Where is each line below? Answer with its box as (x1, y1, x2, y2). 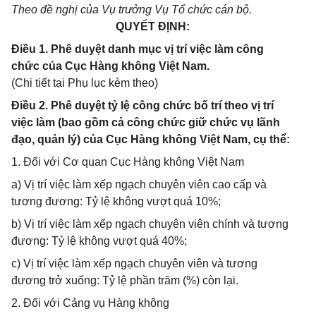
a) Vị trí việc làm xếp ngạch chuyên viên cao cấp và (11, 178, 267, 190)
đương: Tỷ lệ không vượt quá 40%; (11, 235, 187, 247)
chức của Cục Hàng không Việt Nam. (11, 60, 209, 72)
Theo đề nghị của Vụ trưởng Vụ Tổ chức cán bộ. (11, 4, 252, 16)
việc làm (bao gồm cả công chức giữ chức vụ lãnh (11, 116, 280, 128)
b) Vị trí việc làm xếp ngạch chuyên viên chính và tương (11, 218, 288, 230)
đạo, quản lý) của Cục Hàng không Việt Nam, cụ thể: (11, 133, 290, 145)
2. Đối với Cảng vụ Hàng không (11, 297, 169, 309)
